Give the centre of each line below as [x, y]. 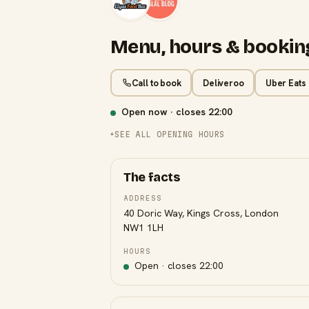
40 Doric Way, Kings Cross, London [201, 213]
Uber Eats [286, 83]
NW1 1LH [143, 228]
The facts [152, 177]
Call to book [156, 83]
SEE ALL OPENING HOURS [169, 134]
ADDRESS [143, 198]
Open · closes [166, 266]
